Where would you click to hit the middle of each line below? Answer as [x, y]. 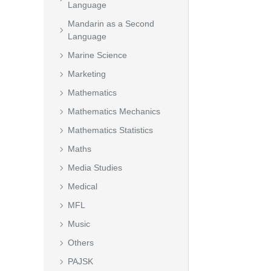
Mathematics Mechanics [114, 111]
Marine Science [97, 55]
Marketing [87, 74]
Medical [83, 186]
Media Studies [95, 168]
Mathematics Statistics [110, 130]
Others [81, 243]
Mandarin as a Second [111, 24]
